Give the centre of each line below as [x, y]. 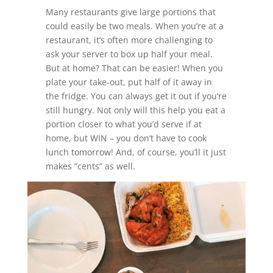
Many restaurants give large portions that [130, 12]
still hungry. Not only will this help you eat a [135, 110]
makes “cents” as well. [91, 166]
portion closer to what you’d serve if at [123, 124]
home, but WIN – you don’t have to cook [126, 138]
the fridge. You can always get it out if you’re [136, 96]
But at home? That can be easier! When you [134, 68]
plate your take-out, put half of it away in [129, 82]
